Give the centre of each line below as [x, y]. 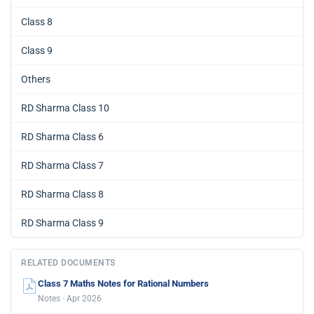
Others [36, 79]
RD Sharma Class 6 [62, 136]
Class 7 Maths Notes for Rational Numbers [123, 283]
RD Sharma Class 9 [62, 223]
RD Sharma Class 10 [65, 108]
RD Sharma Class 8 [62, 194]
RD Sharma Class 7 [62, 165]
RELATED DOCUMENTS [68, 262]
